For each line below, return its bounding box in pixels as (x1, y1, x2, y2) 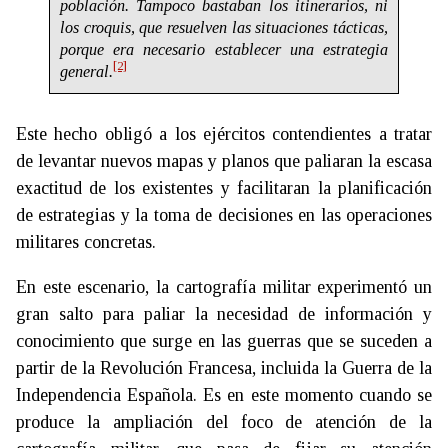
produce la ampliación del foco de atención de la (16, 411, 432, 432)
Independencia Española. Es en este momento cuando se (16, 384, 432, 405)
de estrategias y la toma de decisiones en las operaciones (16, 204, 432, 225)
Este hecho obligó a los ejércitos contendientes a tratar (16, 123, 432, 144)
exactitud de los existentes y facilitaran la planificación (16, 177, 432, 198)
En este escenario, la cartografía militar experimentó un (16, 276, 432, 297)
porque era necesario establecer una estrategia (60, 40, 388, 59)
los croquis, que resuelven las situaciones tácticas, (60, 18, 388, 37)
